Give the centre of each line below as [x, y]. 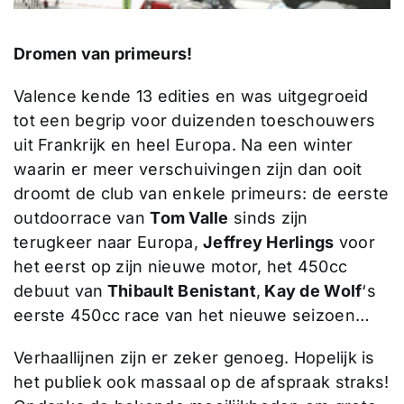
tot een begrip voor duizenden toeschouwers [194, 121]
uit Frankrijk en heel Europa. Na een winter [183, 145]
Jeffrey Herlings [269, 243]
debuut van [58, 291]
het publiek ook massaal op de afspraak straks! [201, 382]
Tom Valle [189, 218]
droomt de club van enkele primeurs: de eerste [201, 194]
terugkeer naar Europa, [108, 243]
